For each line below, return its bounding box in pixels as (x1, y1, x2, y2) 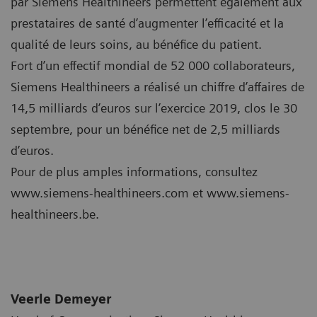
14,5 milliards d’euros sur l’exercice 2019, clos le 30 (11, 100, 297, 115)
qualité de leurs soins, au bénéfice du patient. (11, 36, 262, 52)
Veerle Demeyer (11, 291, 111, 306)
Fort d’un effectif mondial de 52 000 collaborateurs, (11, 57, 295, 73)
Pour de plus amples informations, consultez (11, 163, 258, 179)
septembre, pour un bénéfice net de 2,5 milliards (11, 121, 280, 137)
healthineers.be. (11, 206, 99, 221)
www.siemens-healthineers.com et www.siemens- (11, 185, 289, 200)
